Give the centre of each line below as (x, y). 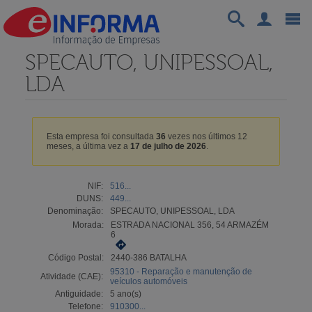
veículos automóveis (148, 281)
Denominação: (75, 211)
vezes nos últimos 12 (206, 136)
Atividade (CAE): (71, 276)
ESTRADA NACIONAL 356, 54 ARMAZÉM (189, 225)
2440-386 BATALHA (148, 257)
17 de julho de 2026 (168, 146)
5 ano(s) (125, 294)
